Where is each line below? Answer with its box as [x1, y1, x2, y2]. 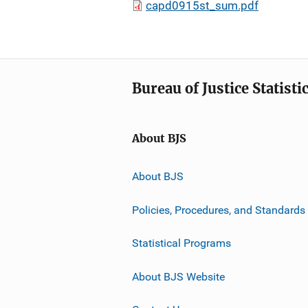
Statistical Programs [132, 236, 231, 250]
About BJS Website [132, 269, 225, 283]
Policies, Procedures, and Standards [132, 203, 305, 217]
